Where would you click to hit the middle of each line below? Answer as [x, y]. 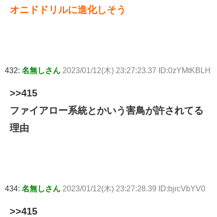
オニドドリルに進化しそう [68, 10]
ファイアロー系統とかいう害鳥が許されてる [107, 111]
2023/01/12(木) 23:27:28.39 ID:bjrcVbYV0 [134, 189]
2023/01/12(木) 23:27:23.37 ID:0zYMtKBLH [137, 71]
